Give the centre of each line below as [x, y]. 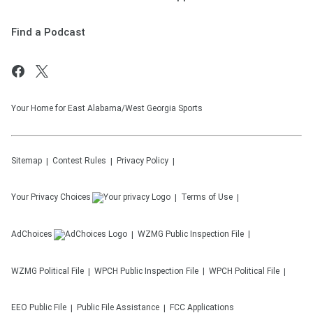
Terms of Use [207, 197]
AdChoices [32, 234]
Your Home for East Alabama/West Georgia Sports [107, 108]
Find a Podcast [48, 32]
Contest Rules [79, 161]
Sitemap [27, 161]
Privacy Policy [143, 161]
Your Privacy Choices [51, 197]
